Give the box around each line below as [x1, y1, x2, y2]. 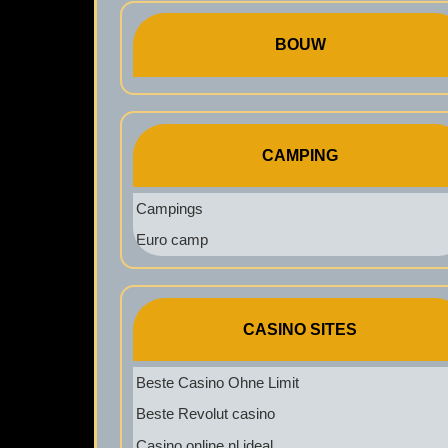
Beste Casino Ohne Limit [135, 373, 299, 391]
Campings [135, 199, 203, 217]
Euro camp [135, 231, 208, 249]
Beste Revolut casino [135, 405, 275, 423]
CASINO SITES [243, 320, 358, 338]
